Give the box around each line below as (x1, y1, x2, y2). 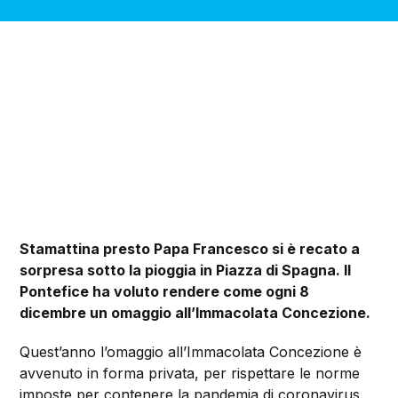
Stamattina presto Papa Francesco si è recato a (20, 240, 361, 259)
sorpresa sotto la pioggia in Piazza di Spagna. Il (20, 261, 352, 280)
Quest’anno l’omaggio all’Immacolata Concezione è (20, 343, 362, 362)
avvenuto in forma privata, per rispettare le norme (20, 364, 361, 383)
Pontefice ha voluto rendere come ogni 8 (20, 283, 310, 301)
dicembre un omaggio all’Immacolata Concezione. (20, 304, 371, 322)
